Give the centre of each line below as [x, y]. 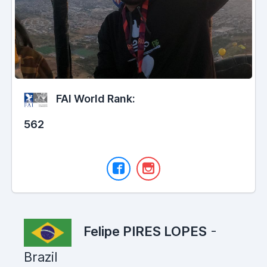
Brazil [41, 257]
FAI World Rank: [94, 99]
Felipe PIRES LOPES [145, 232]
